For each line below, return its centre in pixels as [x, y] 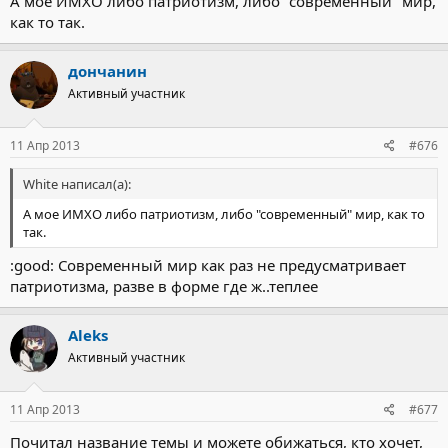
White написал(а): [77, 183]
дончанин [107, 71]
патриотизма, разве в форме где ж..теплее [164, 286]
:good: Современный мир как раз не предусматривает [208, 265]
